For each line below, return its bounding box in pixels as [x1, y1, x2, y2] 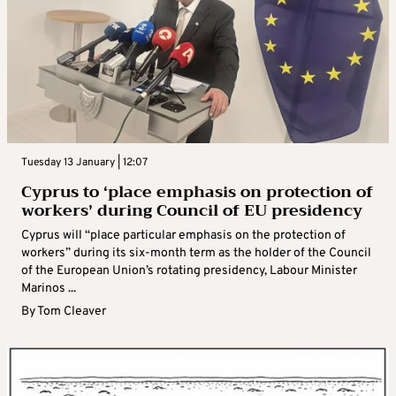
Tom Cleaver [37, 304, 106, 320]
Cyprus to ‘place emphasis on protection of [21, 178, 373, 207]
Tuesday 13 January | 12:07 [21, 156, 148, 171]
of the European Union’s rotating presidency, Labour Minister [21, 263, 357, 279]
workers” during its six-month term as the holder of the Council [21, 246, 371, 262]
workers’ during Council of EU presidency [21, 196, 362, 225]
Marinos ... [21, 281, 76, 297]
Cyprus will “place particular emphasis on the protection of [21, 228, 346, 244]
